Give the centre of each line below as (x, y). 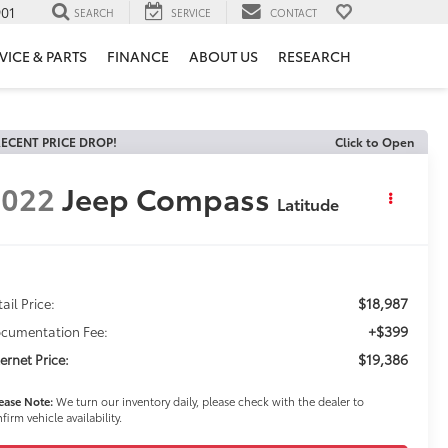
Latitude (308, 204)
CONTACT (293, 12)
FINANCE (138, 56)
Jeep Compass (166, 198)
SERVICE (191, 12)
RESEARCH (314, 56)
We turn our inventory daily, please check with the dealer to (209, 401)
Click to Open (374, 141)
